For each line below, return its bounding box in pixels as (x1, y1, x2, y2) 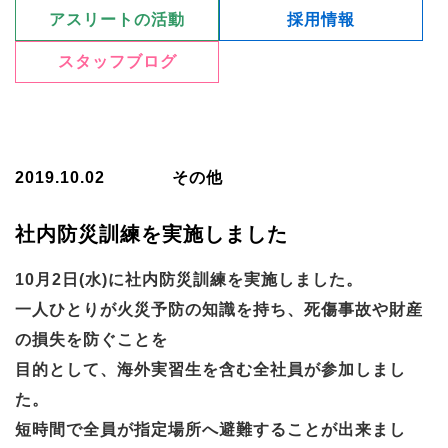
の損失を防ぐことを (15, 331, 168, 349)
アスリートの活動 (49, 11, 185, 29)
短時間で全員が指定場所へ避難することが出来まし (15, 421, 406, 439)
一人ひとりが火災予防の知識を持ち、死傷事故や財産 (15, 301, 423, 319)
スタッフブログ (57, 53, 177, 71)
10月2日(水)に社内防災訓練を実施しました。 (15, 271, 363, 289)
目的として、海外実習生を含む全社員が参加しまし (15, 361, 406, 379)
